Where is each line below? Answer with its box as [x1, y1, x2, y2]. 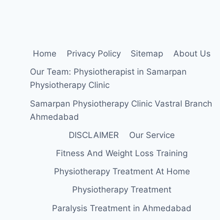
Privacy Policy [66, 49, 121, 59]
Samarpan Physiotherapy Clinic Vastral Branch [30, 98, 213, 109]
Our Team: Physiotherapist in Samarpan [30, 67, 187, 77]
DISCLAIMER [69, 130, 119, 140]
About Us [173, 49, 211, 59]
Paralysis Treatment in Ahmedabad [52, 203, 192, 213]
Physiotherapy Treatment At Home [54, 166, 190, 177]
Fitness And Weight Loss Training [56, 148, 188, 158]
